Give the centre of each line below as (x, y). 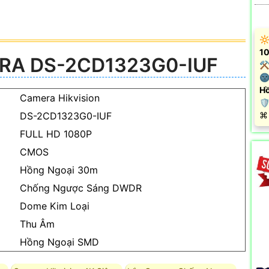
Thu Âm (37, 224)
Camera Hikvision (60, 98)
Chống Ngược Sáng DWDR (81, 188)
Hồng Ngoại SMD (59, 242)
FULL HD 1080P (56, 134)
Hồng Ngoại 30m (59, 170)
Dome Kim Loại (55, 206)
